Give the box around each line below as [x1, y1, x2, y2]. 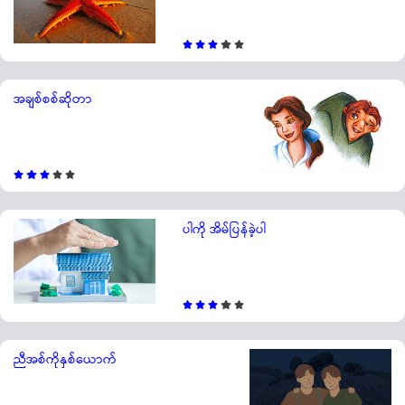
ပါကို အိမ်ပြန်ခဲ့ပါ [182, 220, 266, 240]
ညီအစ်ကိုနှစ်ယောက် [14, 350, 117, 371]
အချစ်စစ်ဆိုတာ [14, 89, 92, 110]
